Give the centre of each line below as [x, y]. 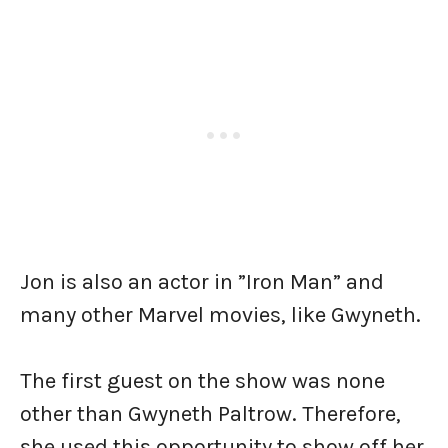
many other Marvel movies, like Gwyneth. [220, 315]
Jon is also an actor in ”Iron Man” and [202, 282]
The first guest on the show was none [202, 381]
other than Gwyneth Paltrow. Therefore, [210, 414]
